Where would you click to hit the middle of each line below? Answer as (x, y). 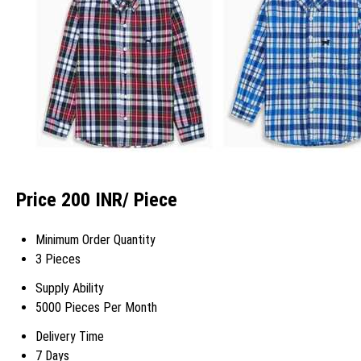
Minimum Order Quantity (95, 240)
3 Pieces (58, 259)
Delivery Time (70, 337)
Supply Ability (70, 288)
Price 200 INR (69, 200)
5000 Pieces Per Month (96, 308)
